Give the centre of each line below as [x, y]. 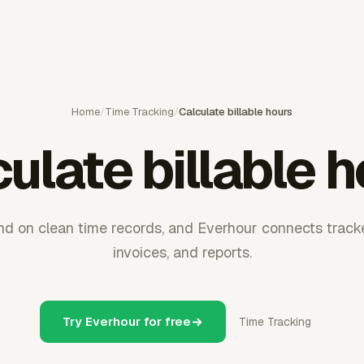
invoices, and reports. [182, 252]
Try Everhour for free [127, 321]
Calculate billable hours [236, 112]
